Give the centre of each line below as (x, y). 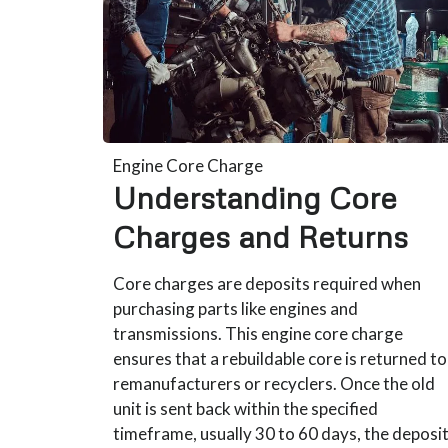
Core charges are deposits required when (267, 283)
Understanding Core (255, 197)
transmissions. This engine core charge (258, 333)
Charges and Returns (261, 236)
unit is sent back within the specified (246, 408)
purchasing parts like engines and (236, 308)
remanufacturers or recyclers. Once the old (274, 383)
